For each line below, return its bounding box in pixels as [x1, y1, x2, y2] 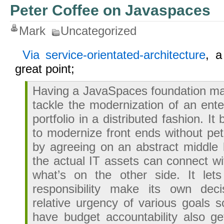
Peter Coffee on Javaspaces [10, 2, 210, 18]
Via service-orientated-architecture [22, 48, 206, 61]
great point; [15, 62, 74, 75]
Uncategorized [60, 24, 136, 37]
